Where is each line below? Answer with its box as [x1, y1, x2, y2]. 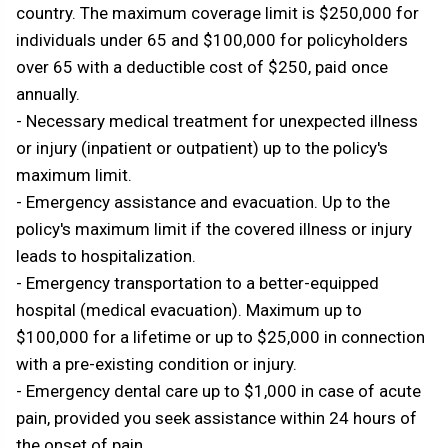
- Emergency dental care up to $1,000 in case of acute [16, 381, 421, 402]
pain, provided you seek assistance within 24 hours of [16, 408, 417, 429]
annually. [16, 84, 80, 105]
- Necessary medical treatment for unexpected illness [16, 111, 418, 132]
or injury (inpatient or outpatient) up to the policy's [16, 138, 388, 159]
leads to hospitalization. [16, 246, 196, 267]
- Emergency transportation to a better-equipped [16, 273, 379, 294]
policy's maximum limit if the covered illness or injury [16, 219, 412, 240]
